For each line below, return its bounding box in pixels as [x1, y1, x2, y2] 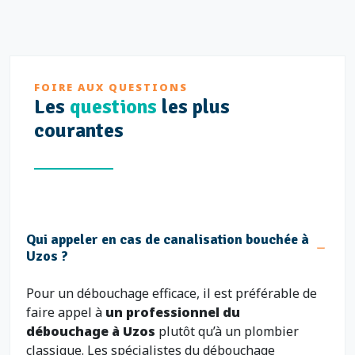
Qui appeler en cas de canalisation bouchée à [26, 231, 309, 248]
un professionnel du [105, 303, 240, 321]
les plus [157, 94, 230, 119]
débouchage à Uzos [26, 323, 158, 340]
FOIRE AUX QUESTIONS [34, 80, 188, 94]
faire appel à [26, 303, 105, 321]
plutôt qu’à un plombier [158, 323, 299, 340]
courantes [34, 118, 124, 143]
